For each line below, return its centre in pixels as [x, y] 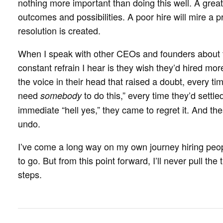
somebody [61, 96]
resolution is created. [59, 31]
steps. [30, 174]
